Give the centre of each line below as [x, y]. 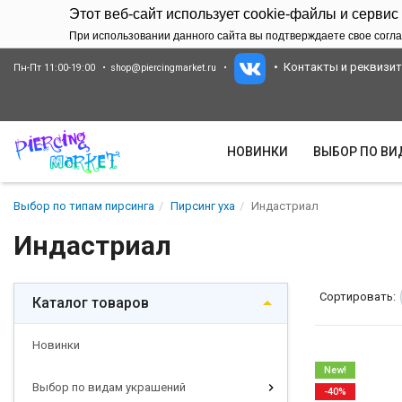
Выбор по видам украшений [109, 387]
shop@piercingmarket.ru [163, 68]
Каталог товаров [91, 302]
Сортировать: [358, 296]
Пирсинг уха [203, 205]
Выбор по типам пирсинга [84, 205]
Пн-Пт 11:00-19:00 [54, 68]
